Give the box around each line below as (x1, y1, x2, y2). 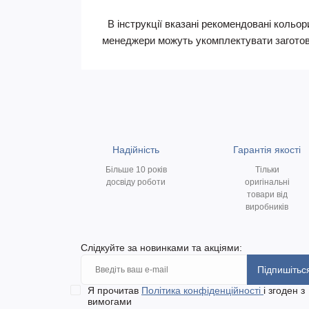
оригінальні (244, 177, 290, 187)
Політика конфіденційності (141, 285, 263, 296)
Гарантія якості (233, 144, 301, 155)
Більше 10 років (105, 165, 167, 175)
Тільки (255, 165, 279, 175)
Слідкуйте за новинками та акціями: (81, 242, 242, 253)
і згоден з (263, 285, 305, 296)
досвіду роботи (106, 177, 166, 187)
